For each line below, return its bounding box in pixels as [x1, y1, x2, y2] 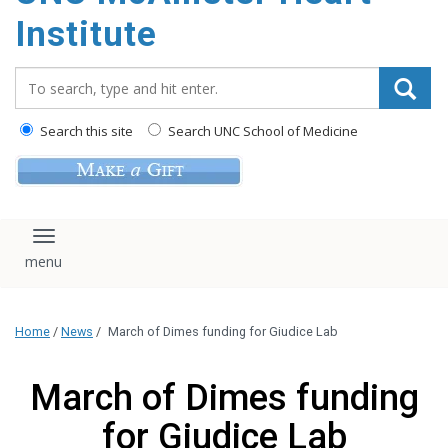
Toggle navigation [42, 233, 193, 257]
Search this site [37, 122, 133, 140]
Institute [15, 14, 157, 55]
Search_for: [14, 66, 104, 88]
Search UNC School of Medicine [165, 122, 358, 140]
